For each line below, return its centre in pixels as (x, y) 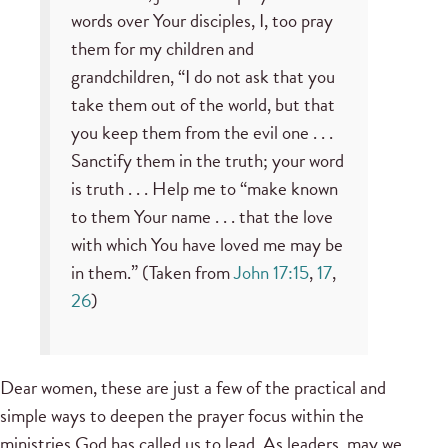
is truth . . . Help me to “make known (204, 188)
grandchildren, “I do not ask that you (202, 76)
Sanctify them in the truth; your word (207, 160)
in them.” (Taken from (152, 272)
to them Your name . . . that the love (201, 216)
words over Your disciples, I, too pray (201, 20)
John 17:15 (271, 272)
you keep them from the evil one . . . (201, 132)
